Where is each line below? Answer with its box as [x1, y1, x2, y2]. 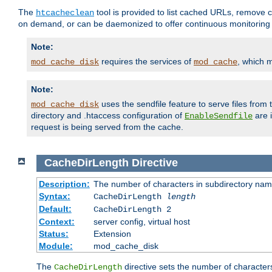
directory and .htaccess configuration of [31, 110, 185, 121]
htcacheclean [36, 8, 94, 18]
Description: [38, 178, 90, 189]
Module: [38, 240, 73, 251]
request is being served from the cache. [31, 122, 183, 132]
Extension [93, 228, 131, 239]
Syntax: [38, 191, 70, 201]
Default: [38, 203, 72, 214]
